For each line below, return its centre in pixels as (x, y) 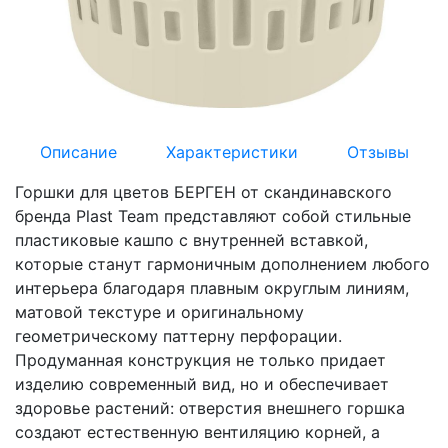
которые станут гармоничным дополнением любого (222, 264)
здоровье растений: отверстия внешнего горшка (210, 408)
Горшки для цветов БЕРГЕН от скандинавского (203, 192)
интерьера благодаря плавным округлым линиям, (212, 288)
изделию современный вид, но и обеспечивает (202, 384)
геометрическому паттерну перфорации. (178, 336)
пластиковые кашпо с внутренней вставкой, (191, 240)
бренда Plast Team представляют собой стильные (213, 216)
